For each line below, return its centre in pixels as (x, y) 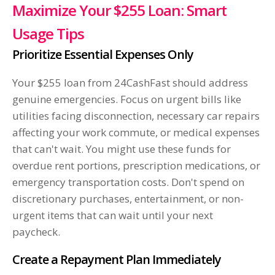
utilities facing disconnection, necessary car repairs (136, 116)
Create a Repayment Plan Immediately (117, 260)
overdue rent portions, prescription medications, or (136, 166)
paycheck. (36, 232)
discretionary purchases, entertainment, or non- (128, 199)
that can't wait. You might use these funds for (122, 149)
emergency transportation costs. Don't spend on (128, 182)
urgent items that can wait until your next (113, 215)
